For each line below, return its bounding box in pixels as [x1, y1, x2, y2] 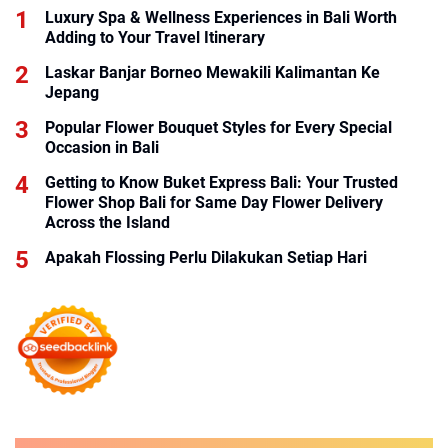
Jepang [45, 82, 99, 102]
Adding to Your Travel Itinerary [45, 27, 265, 47]
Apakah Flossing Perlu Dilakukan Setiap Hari [45, 247, 367, 267]
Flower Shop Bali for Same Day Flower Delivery [45, 192, 383, 212]
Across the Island [45, 212, 170, 232]
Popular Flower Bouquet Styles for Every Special [45, 117, 392, 137]
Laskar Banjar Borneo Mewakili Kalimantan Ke [45, 62, 380, 82]
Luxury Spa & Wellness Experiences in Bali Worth [45, 7, 397, 27]
